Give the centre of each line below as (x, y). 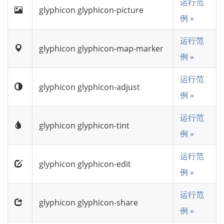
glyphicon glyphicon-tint (84, 125)
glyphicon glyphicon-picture (91, 10)
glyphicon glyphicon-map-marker (101, 48)
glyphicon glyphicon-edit (85, 164)
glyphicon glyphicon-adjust (89, 87)
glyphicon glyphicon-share (88, 202)
